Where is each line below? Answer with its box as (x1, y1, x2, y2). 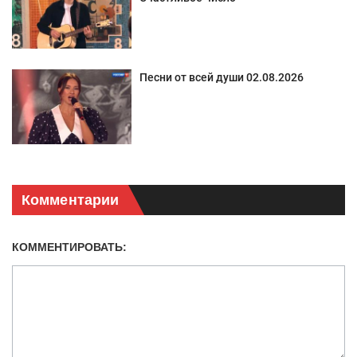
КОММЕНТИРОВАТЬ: (12, 241, 127, 254)
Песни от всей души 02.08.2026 (139, 71, 304, 84)
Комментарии (22, 192, 120, 209)
